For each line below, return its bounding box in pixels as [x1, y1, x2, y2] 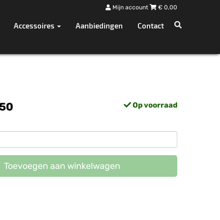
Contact [137, 21, 164, 30]
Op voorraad [131, 101, 177, 110]
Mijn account [111, 4, 150, 11]
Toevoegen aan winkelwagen [3, 161, 120, 171]
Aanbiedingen [76, 21, 123, 30]
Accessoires [14, 21, 56, 30]
